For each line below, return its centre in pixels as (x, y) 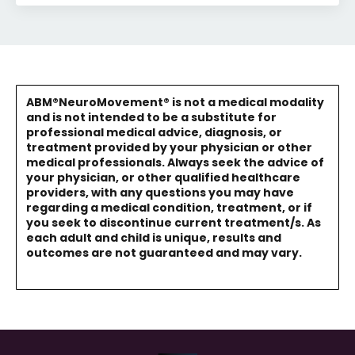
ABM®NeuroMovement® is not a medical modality (175, 102)
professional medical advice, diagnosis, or (154, 132)
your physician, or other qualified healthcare (163, 177)
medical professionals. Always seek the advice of (175, 162)
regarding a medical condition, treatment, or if (169, 207)
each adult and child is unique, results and (154, 237)
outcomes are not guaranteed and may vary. (164, 252)
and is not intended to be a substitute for (151, 117)
